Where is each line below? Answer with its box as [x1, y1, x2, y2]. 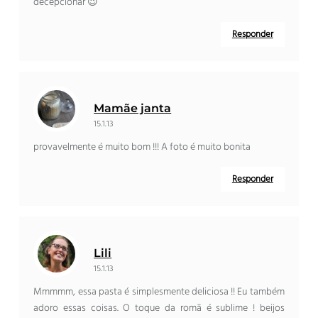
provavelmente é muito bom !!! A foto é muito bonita [33, 139, 251, 156]
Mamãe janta [94, 102, 172, 116]
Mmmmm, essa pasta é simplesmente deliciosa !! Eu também [33, 284, 285, 301]
